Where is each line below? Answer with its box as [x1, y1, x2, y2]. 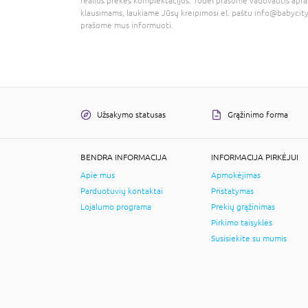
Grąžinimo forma [228, 109, 288, 120]
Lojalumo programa [80, 201, 151, 212]
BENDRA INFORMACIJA [80, 152, 167, 162]
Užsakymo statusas [97, 109, 166, 120]
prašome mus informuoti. [80, 20, 173, 30]
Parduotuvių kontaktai [80, 186, 163, 196]
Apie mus [80, 170, 115, 180]
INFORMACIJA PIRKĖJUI [211, 152, 298, 162]
